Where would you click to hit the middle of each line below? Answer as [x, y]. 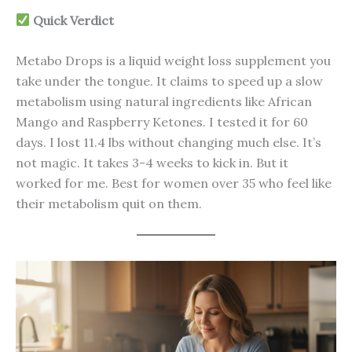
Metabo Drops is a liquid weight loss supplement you [173, 61]
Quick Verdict [72, 20]
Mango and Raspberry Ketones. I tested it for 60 [162, 122]
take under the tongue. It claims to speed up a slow [169, 81]
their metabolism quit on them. [109, 204]
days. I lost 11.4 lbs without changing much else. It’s [169, 143]
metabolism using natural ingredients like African [164, 102]
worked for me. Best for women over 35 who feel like [174, 183]
